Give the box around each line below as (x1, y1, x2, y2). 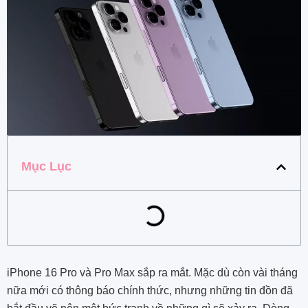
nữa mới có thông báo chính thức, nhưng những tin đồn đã (7, 285, 293, 297)
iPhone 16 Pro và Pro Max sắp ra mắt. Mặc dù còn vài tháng (7, 267, 298, 279)
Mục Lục (21, 159, 71, 174)
